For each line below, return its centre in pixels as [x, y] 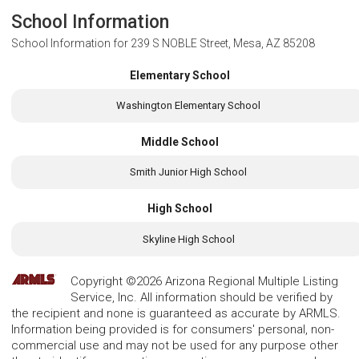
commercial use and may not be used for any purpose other [175, 345]
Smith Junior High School [189, 172]
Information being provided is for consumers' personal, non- [173, 329]
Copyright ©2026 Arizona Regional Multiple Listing [204, 281]
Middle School [179, 142]
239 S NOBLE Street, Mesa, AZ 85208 [223, 43]
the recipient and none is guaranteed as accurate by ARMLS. [176, 313]
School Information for [71, 43]
